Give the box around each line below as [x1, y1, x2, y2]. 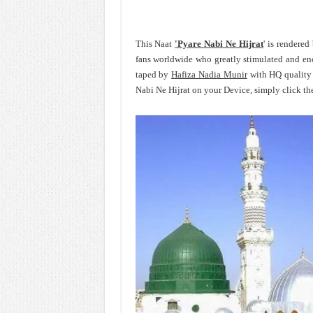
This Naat [135, 38, 175, 49]
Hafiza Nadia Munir [171, 69, 247, 80]
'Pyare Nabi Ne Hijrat [175, 38, 263, 49]
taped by [135, 69, 172, 80]
